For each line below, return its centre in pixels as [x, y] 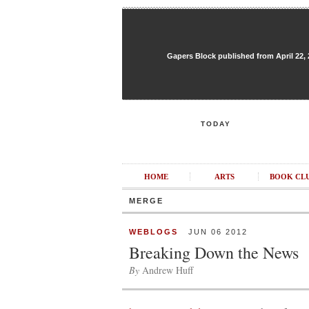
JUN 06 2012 [213, 232]
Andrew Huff [166, 270]
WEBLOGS [153, 232]
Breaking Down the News [214, 252]
